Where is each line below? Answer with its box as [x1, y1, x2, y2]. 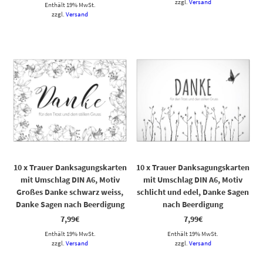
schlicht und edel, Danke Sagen [137, 186, 249, 197]
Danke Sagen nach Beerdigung [15, 198, 124, 210]
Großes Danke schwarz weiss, [16, 186, 124, 197]
